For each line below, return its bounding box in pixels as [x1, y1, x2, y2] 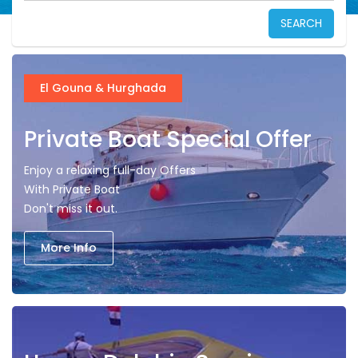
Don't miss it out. [24, 201, 117, 217]
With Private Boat [24, 181, 120, 197]
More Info [41, 240, 97, 256]
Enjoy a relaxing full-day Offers [24, 162, 196, 178]
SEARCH [280, 15, 322, 31]
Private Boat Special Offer [24, 124, 312, 155]
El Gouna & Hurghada [40, 80, 166, 96]
